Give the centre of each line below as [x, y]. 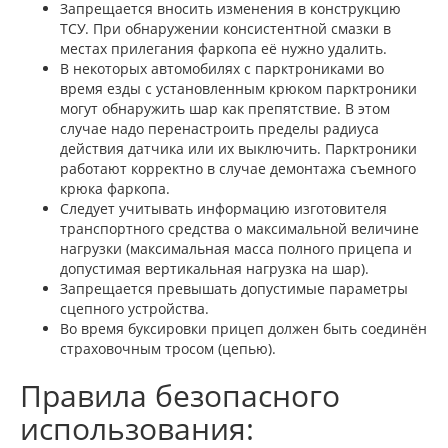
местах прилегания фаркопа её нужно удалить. [223, 48]
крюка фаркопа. [115, 188]
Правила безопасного [180, 395]
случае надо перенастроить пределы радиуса [219, 128]
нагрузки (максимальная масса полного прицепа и [236, 248]
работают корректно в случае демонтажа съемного [238, 168]
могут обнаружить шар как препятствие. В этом [225, 108]
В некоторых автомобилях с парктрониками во [222, 68]
